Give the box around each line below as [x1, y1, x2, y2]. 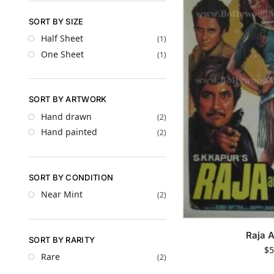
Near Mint [41, 188, 83, 201]
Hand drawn [41, 110, 92, 122]
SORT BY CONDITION [29, 172, 114, 182]
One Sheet [41, 48, 84, 60]
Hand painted [41, 126, 97, 138]
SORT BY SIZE [29, 16, 84, 26]
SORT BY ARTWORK [29, 94, 107, 105]
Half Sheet [41, 32, 83, 45]
